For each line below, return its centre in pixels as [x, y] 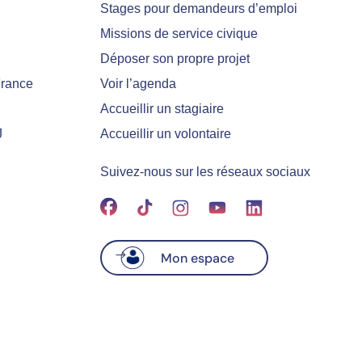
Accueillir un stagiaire [162, 108]
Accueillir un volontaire [165, 133]
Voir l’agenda [138, 83]
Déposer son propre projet [175, 58]
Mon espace [189, 258]
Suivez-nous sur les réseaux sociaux [205, 171]
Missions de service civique [179, 33]
